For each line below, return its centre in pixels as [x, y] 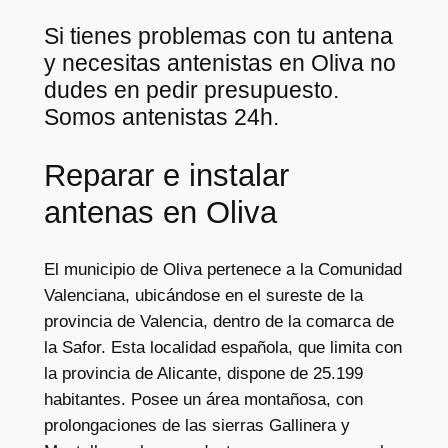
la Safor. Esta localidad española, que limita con [222, 347]
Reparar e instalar [166, 176]
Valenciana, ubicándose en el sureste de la [203, 295]
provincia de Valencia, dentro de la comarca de [218, 321]
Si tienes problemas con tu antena [218, 36]
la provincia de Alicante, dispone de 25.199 [203, 373]
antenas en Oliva [160, 213]
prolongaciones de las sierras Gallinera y [196, 425]
